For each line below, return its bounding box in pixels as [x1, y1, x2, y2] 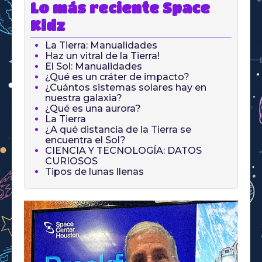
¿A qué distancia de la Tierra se [45, 124, 191, 136]
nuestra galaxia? [45, 92, 122, 104]
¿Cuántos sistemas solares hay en [45, 82, 206, 94]
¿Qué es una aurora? [45, 103, 141, 115]
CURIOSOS [45, 156, 98, 167]
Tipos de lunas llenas [45, 166, 144, 178]
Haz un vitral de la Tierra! [45, 50, 160, 62]
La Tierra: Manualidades [45, 40, 157, 51]
